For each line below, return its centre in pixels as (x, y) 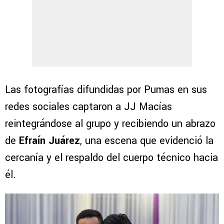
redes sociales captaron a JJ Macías (88, 107)
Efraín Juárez (49, 141)
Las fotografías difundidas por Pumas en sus (106, 90)
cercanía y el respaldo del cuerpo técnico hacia (111, 158)
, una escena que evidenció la (147, 141)
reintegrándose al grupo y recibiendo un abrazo (110, 124)
